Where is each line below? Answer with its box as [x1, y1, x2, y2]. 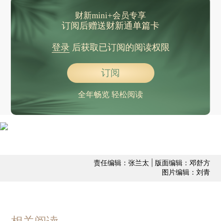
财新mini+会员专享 [75, 10, 146, 20]
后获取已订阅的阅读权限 [69, 42, 170, 52]
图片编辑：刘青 [161, 168, 210, 177]
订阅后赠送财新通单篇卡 [62, 20, 159, 31]
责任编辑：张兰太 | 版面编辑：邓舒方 [93, 158, 210, 167]
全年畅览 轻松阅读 [78, 90, 143, 99]
